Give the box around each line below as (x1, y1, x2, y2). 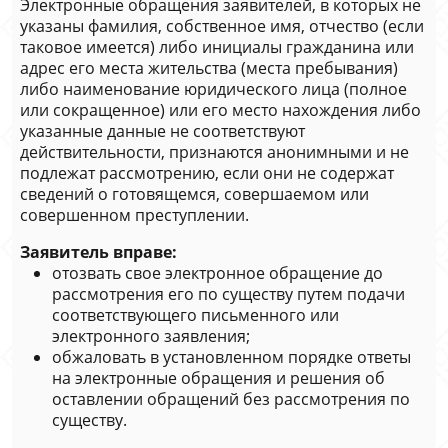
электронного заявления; (52, 325, 250, 347)
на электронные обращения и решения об (52, 367, 385, 389)
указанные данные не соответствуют (20, 120, 305, 142)
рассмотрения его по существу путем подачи (52, 283, 405, 305)
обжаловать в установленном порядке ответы (52, 346, 411, 368)
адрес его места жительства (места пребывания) (20, 57, 398, 79)
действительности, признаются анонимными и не (20, 141, 409, 163)
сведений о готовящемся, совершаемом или (20, 183, 369, 205)
